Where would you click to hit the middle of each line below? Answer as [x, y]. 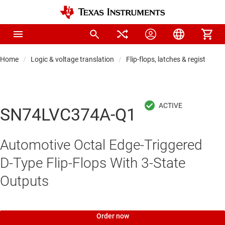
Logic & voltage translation [72, 59]
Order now [113, 216]
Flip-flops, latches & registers [171, 59]
